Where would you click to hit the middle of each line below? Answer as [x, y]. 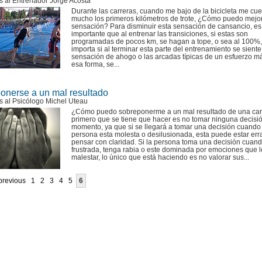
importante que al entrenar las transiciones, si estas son [160, 34]
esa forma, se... [95, 64]
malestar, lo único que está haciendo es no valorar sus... [160, 157]
